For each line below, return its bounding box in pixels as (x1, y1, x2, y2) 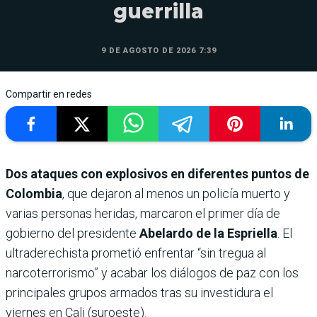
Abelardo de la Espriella (139, 226, 277, 241)
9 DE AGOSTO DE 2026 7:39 (100, 46, 217, 56)
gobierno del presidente (6, 226, 139, 241)
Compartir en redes (6, 88, 92, 100)
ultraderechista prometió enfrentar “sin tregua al (6, 246, 266, 261)
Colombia (6, 186, 62, 202)
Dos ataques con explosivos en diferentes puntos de (6, 166, 309, 182)
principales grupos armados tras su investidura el (6, 285, 273, 301)
